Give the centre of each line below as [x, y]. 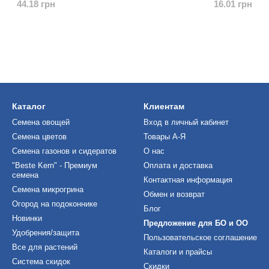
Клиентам [164, 106]
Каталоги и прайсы [178, 252]
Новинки [27, 218]
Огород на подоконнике [55, 204]
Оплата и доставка [178, 165]
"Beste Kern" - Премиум [55, 165]
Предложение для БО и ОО [196, 223]
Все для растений [45, 247]
